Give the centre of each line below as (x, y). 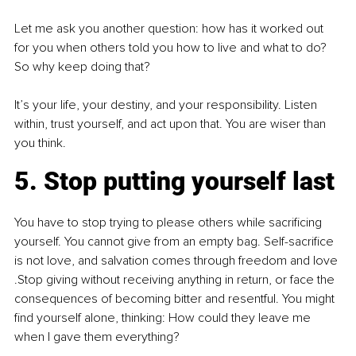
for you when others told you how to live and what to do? (172, 48)
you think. (40, 143)
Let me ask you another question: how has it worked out (170, 29)
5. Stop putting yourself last (174, 182)
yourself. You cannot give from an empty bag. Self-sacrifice (176, 242)
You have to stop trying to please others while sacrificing (170, 223)
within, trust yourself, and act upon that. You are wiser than (172, 124)
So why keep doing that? (84, 67)
